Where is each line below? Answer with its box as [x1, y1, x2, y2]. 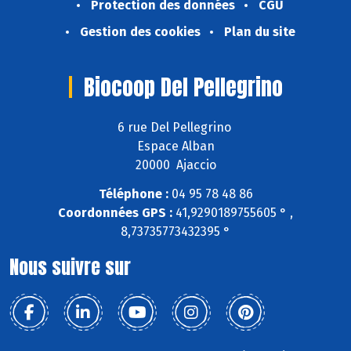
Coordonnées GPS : [58, 204, 172, 220]
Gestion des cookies [79, 24, 201, 40]
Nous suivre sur [9, 252, 131, 281]
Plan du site [223, 24, 295, 40]
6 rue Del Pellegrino [117, 120, 234, 136]
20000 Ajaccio [135, 157, 216, 173]
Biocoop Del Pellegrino [83, 71, 283, 104]
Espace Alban [136, 139, 215, 154]
